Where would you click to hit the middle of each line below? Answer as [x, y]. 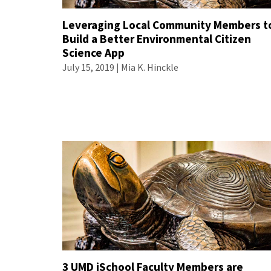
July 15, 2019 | [92, 67]
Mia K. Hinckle [150, 67]
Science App [94, 53]
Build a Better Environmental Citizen [157, 39]
